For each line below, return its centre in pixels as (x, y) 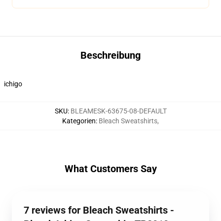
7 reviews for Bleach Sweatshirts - (99, 210)
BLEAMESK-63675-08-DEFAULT (118, 111)
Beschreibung (110, 55)
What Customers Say (110, 169)
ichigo (13, 84)
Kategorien (79, 121)
